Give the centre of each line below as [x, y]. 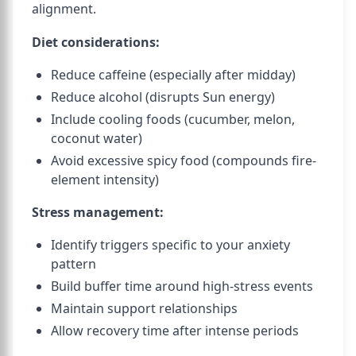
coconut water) [97, 138]
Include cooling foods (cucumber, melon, [173, 119]
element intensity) [105, 180]
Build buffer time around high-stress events [182, 286]
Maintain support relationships [144, 308]
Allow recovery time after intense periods [175, 331]
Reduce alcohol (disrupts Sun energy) [163, 97]
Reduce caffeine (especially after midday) [173, 75]
